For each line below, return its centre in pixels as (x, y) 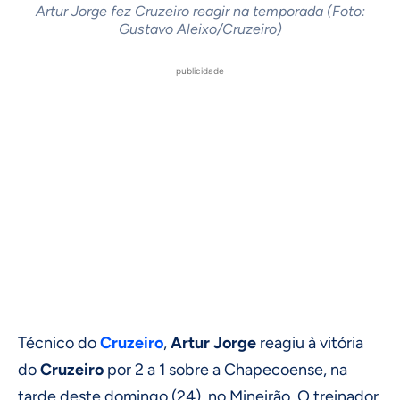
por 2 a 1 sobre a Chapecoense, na (225, 370)
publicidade (200, 71)
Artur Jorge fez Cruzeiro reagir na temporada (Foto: (200, 12)
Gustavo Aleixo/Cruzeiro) (200, 29)
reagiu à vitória (310, 343)
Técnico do (59, 343)
